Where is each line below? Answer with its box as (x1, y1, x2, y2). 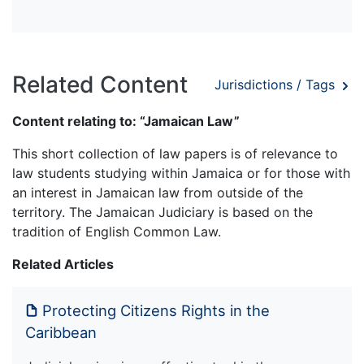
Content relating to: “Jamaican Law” (12, 112, 240, 129)
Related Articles (12, 255, 114, 272)
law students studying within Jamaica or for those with (12, 164, 350, 181)
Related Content (12, 70, 188, 98)
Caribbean (25, 323, 97, 341)
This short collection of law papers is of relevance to (12, 145, 338, 162)
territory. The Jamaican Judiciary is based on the (12, 203, 313, 220)
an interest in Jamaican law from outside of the (12, 184, 303, 201)
